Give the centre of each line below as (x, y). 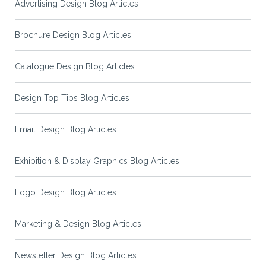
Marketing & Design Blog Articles (78, 224)
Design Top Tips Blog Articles (72, 98)
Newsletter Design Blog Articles (76, 256)
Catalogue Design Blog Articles (75, 67)
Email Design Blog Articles (66, 130)
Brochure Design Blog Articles (73, 35)
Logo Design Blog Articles (66, 193)
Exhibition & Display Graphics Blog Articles (97, 161)
